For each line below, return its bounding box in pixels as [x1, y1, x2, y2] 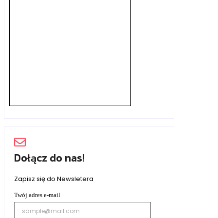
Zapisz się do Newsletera [14, 174, 93, 183]
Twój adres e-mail [14, 191, 60, 199]
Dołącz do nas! [14, 149, 85, 166]
